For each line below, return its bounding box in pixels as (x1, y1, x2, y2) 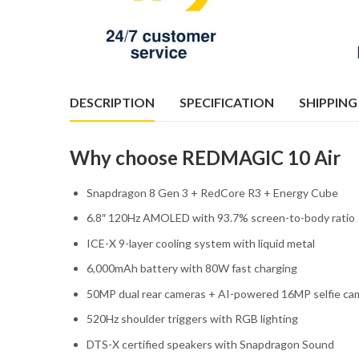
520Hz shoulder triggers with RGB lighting (87, 312, 298, 326)
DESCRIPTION (70, 94, 155, 110)
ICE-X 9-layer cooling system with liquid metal (87, 236, 315, 250)
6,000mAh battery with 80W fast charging (87, 261, 297, 276)
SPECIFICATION (179, 94, 274, 110)
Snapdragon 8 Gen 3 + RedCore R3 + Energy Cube (87, 185, 338, 200)
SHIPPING (299, 94, 357, 110)
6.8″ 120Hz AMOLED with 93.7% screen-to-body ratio (87, 211, 355, 225)
